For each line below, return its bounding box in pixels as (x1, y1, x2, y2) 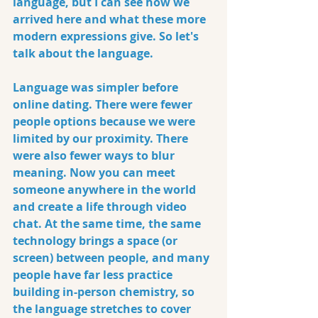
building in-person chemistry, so (13, 284, 197, 300)
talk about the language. (13, 45, 153, 61)
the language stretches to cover (13, 301, 194, 317)
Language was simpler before (13, 79, 181, 95)
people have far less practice (13, 267, 175, 283)
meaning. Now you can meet (13, 165, 178, 180)
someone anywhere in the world (13, 182, 199, 197)
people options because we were (13, 114, 198, 129)
